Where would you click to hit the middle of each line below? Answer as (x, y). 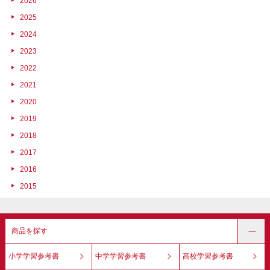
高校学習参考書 (208, 256)
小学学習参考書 (33, 256)
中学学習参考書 (120, 256)
